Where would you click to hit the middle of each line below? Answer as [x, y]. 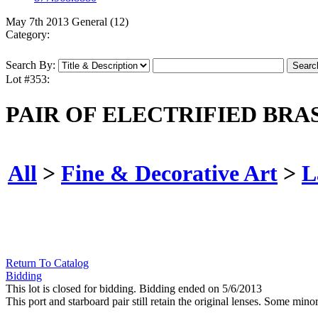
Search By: [31, 65]
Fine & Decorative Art [169, 173]
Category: [28, 35]
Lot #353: [28, 79]
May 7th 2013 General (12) [67, 22]
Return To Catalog [47, 263]
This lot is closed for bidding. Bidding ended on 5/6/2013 [134, 289]
